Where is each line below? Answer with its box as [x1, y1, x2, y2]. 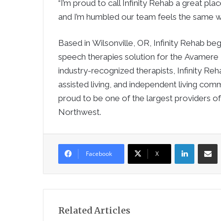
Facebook [86, 149, 112, 158]
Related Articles [58, 205, 130, 216]
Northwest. [58, 107, 101, 117]
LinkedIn [194, 140, 219, 147]
